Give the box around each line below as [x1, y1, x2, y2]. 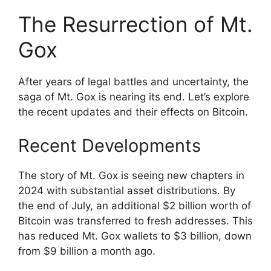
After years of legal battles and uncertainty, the [18, 76, 249, 88]
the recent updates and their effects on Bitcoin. [18, 106, 248, 119]
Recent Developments [18, 134, 201, 156]
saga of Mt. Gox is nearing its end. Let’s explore [18, 91, 249, 103]
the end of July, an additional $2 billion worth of [18, 199, 251, 212]
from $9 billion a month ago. [18, 244, 155, 257]
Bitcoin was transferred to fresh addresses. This [18, 214, 253, 227]
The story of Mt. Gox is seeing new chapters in [18, 169, 244, 181]
